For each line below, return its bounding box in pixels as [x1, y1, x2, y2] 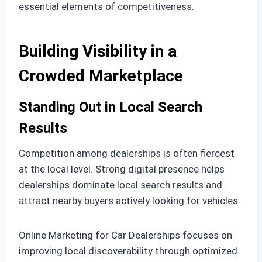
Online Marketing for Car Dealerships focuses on [19, 229, 232, 241]
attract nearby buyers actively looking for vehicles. [19, 194, 240, 206]
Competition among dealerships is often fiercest [19, 147, 235, 159]
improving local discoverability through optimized [19, 244, 237, 257]
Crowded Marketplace [19, 65, 183, 85]
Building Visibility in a [19, 41, 177, 61]
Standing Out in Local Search [19, 98, 202, 115]
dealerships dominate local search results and [19, 178, 222, 191]
